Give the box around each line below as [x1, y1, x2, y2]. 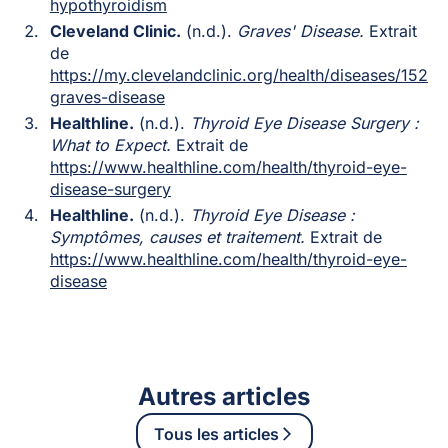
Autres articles [138, 381, 310, 411]
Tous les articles [153, 423, 279, 444]
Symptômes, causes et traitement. [49, 226, 305, 247]
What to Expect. [49, 134, 171, 155]
